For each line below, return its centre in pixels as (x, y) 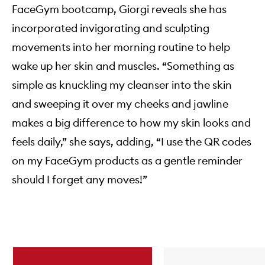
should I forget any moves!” (80, 180)
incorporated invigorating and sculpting (111, 28)
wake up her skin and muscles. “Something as (123, 66)
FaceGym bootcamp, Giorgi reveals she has (119, 9)
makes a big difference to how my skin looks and (131, 123)
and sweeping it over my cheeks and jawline (120, 104)
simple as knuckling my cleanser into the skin (122, 85)
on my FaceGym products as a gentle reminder (127, 161)
